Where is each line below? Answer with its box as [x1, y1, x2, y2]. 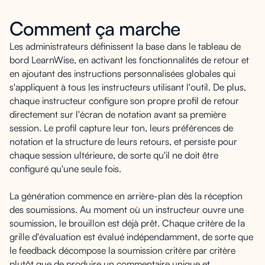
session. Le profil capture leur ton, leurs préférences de [9, 121, 233, 134]
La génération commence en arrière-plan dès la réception [9, 189, 243, 202]
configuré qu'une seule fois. [9, 162, 121, 174]
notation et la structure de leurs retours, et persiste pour [9, 135, 237, 147]
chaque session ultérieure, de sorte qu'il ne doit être [9, 148, 218, 161]
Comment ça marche [9, 16, 180, 40]
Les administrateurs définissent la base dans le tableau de [9, 40, 241, 52]
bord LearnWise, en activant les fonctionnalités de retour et [9, 53, 249, 66]
